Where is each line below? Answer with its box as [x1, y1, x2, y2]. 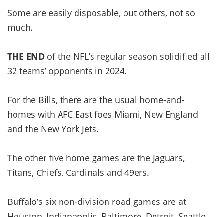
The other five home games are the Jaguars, [7, 152, 185, 164]
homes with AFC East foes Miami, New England [7, 108, 198, 120]
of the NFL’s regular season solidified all [45, 50, 210, 62]
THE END [7, 50, 45, 62]
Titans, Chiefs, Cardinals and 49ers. [7, 166, 149, 178]
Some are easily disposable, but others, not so [7, 6, 195, 18]
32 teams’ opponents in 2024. [7, 64, 127, 77]
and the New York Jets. [7, 123, 99, 135]
